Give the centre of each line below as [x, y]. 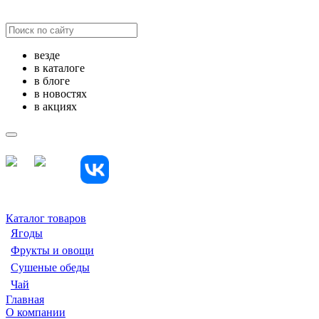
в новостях [61, 94]
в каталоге [59, 68]
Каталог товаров [46, 218]
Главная [25, 299]
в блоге [52, 81]
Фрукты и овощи [52, 250]
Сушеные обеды [50, 267]
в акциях [56, 106]
